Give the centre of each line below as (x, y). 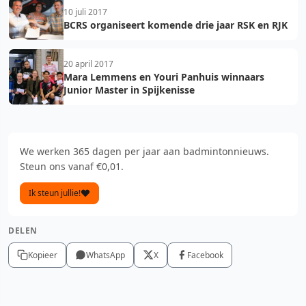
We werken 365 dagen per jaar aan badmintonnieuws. (144, 151)
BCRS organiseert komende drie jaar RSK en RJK (176, 25)
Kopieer (43, 255)
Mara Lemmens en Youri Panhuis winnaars (164, 76)
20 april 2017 (88, 64)
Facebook (205, 255)
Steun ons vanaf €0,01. (72, 166)
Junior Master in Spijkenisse (129, 89)
